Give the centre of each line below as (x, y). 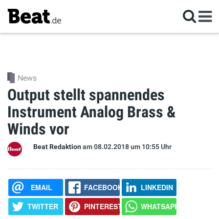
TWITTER (43, 206)
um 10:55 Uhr (151, 147)
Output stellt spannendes (86, 95)
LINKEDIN (157, 187)
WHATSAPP (160, 206)
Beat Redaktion (57, 147)
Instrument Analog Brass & (92, 112)
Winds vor (38, 129)
